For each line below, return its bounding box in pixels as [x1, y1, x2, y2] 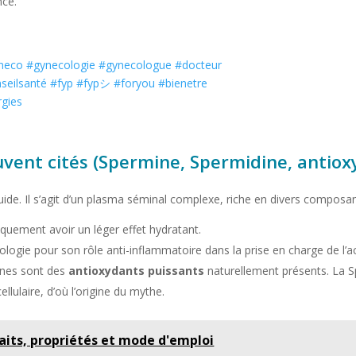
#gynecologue [99, 57, 172, 73]
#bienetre [158, 75, 208, 91]
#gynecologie [26, 57, 96, 73]
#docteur [175, 57, 222, 73]
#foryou [114, 75, 156, 91]
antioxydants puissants [68, 263, 205, 279]
